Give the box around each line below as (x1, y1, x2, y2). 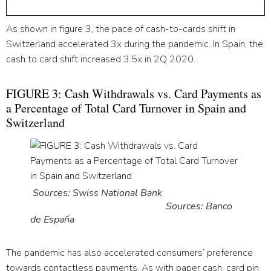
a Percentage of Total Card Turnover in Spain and (6, 99, 246, 116)
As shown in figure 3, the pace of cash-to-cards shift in (6, 22, 235, 36)
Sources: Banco (30, 199, 232, 213)
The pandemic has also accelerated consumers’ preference (6, 246, 253, 260)
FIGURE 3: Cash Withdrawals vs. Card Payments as (6, 85, 261, 102)
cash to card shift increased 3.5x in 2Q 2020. (6, 52, 195, 66)
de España (30, 212, 74, 226)
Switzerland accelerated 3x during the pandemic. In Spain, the (6, 37, 263, 51)
